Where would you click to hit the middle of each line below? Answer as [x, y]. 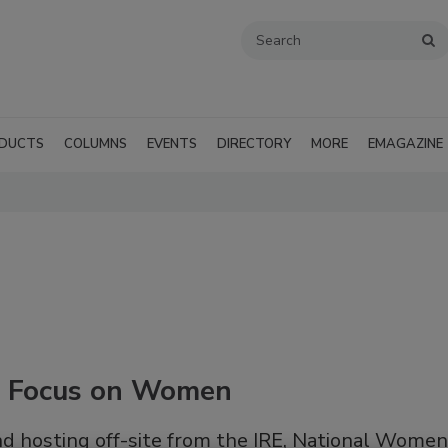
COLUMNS [95, 144]
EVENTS [172, 144]
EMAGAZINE [405, 144]
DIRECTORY [254, 144]
